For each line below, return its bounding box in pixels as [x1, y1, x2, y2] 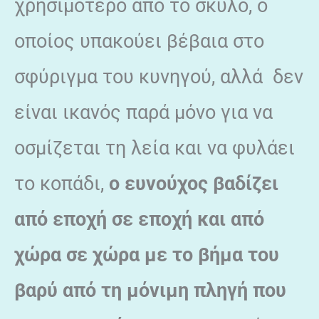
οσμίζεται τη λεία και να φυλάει [14, 136, 295, 159]
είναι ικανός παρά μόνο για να [14, 100, 273, 124]
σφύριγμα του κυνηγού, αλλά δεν [14, 65, 303, 88]
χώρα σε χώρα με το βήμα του [14, 243, 279, 266]
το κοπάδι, [14, 172, 109, 195]
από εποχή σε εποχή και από [14, 207, 264, 231]
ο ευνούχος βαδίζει [109, 172, 278, 195]
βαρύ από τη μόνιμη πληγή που [14, 278, 286, 302]
